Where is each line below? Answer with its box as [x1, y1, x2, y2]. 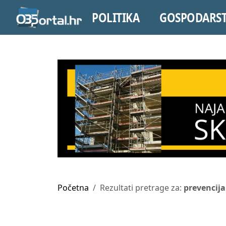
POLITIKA [91, 9, 139, 26]
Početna [58, 182, 89, 194]
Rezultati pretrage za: [100, 182, 184, 194]
